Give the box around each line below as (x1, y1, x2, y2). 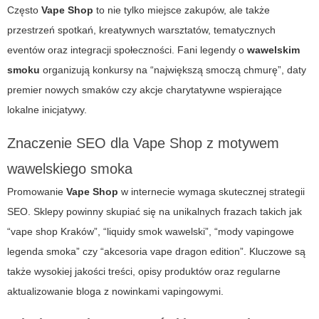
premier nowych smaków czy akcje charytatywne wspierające (7, 84, 282, 96)
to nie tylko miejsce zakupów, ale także (93, 4, 270, 16)
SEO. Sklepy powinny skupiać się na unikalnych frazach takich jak (7, 206, 302, 218)
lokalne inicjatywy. (7, 104, 87, 116)
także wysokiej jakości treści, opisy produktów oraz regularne (7, 266, 281, 278)
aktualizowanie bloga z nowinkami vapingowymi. (7, 286, 224, 298)
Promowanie (7, 186, 66, 198)
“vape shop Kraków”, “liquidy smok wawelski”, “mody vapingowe (7, 226, 294, 238)
